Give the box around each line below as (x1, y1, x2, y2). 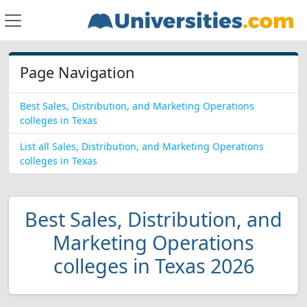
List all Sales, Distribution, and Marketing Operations (20, 140, 264, 153)
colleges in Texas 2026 (53, 252, 254, 279)
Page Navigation (20, 62, 134, 82)
